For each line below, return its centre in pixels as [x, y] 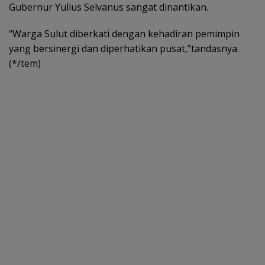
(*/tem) [25, 63]
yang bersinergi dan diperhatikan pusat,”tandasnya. [124, 48]
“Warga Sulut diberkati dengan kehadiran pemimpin [124, 33]
